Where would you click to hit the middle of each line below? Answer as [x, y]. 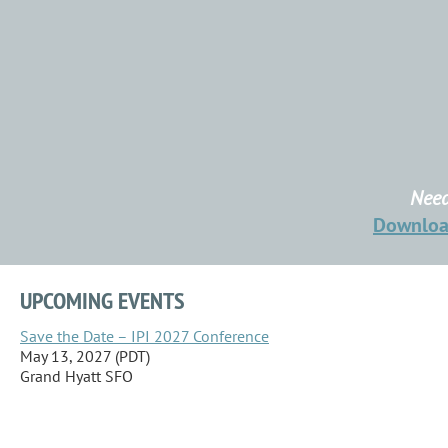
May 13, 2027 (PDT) [85, 355]
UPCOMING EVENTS [102, 300]
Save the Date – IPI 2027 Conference [144, 335]
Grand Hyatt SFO [76, 375]
